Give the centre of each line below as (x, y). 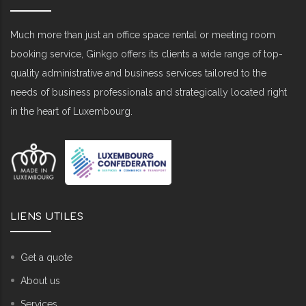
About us (40, 281)
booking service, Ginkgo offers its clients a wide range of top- (147, 54)
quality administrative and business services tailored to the (138, 73)
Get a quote (46, 258)
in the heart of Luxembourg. (71, 112)
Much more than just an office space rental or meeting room (143, 35)
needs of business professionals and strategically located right (149, 93)
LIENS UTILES (47, 217)
